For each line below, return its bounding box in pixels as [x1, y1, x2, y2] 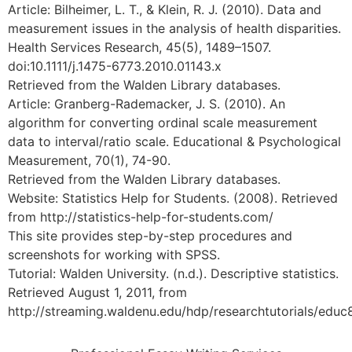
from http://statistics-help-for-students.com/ [8, 209, 273, 225]
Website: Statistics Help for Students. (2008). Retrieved [8, 190, 338, 206]
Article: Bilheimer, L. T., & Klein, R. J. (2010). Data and [8, 2, 321, 17]
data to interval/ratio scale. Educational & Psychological [8, 134, 341, 149]
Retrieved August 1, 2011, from [8, 284, 187, 300]
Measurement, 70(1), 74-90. [8, 152, 170, 168]
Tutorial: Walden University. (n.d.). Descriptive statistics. [8, 266, 339, 281]
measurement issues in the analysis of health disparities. [8, 20, 341, 36]
